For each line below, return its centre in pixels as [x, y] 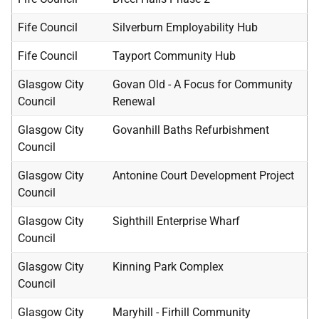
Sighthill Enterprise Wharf [176, 221]
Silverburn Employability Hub [185, 27]
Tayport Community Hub [174, 56]
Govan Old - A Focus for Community [203, 84]
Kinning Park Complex [168, 267]
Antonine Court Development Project [203, 176]
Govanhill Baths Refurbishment [191, 130]
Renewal [134, 101]
